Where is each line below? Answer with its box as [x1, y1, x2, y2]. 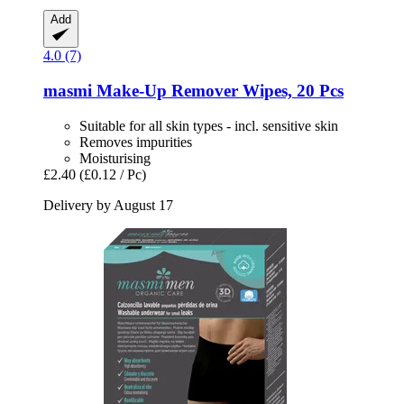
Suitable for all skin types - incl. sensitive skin [79, 117, 338, 133]
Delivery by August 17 [43, 197, 173, 213]
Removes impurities [79, 133, 192, 150]
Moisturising [79, 150, 151, 166]
